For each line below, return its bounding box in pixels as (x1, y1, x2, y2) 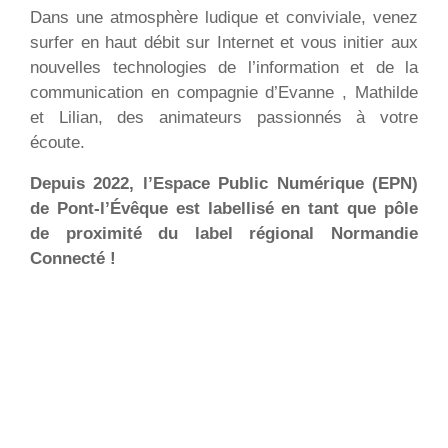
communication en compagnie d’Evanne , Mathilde (30, 83, 418, 102)
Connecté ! (30, 249, 116, 268)
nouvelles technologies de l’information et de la (30, 58, 418, 77)
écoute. (30, 133, 85, 152)
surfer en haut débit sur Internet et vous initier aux (30, 33, 418, 52)
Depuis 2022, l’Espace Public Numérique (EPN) (30, 174, 418, 193)
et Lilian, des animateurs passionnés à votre (30, 108, 418, 127)
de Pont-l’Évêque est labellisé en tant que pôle (30, 199, 418, 218)
